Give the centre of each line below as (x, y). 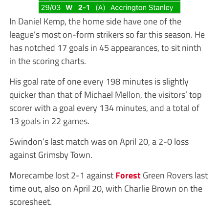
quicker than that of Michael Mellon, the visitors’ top (105, 95)
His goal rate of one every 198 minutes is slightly (99, 81)
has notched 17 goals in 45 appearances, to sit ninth (105, 48)
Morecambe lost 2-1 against (62, 175)
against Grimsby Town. (51, 155)
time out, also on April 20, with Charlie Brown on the (106, 188)
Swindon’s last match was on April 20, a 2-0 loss (99, 142)
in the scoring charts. (47, 61)
